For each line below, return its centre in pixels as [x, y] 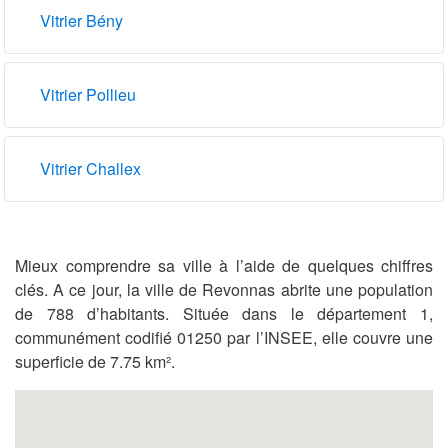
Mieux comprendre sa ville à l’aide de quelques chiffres [224, 265]
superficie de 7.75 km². [95, 361]
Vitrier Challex [90, 168]
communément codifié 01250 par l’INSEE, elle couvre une [224, 337]
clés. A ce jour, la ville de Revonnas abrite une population [224, 289]
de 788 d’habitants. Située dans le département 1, [224, 313]
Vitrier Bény [81, 20]
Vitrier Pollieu [88, 94]
